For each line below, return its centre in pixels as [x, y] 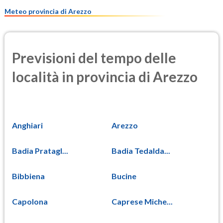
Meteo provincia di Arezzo [48, 11]
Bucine [124, 176]
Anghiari [27, 125]
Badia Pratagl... [40, 150]
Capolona [30, 201]
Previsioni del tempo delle [94, 58]
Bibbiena [28, 176]
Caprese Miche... [142, 201]
